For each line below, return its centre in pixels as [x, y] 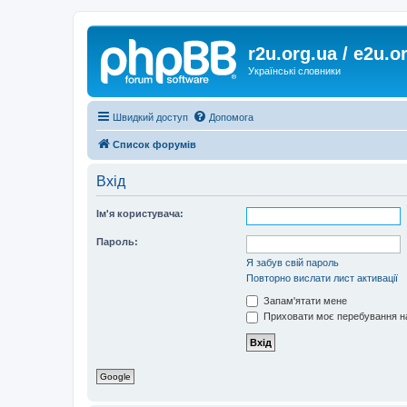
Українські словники [294, 71]
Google [115, 376]
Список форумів [154, 144]
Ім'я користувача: [140, 213]
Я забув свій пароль [293, 262]
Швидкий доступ [150, 117]
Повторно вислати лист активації [322, 278]
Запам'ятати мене [304, 300]
